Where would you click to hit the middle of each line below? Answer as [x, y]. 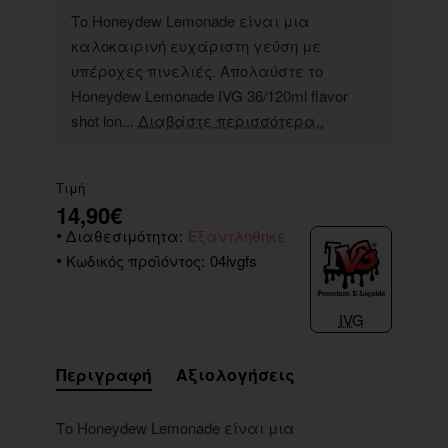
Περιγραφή [104, 374]
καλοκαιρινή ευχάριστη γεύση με [196, 45]
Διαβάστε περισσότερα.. [231, 120]
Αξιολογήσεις [235, 374]
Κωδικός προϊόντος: [135, 260]
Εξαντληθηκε [237, 235]
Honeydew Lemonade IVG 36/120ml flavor [209, 95]
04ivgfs [233, 260]
